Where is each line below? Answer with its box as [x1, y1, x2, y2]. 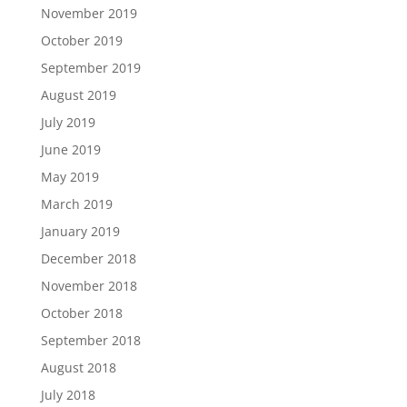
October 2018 [40, 303, 123, 322]
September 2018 [40, 331, 141, 349]
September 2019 [40, 58, 141, 76]
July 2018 [40, 385, 95, 403]
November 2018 [40, 276, 137, 294]
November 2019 [40, 4, 137, 22]
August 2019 [40, 85, 116, 104]
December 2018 [40, 249, 136, 267]
